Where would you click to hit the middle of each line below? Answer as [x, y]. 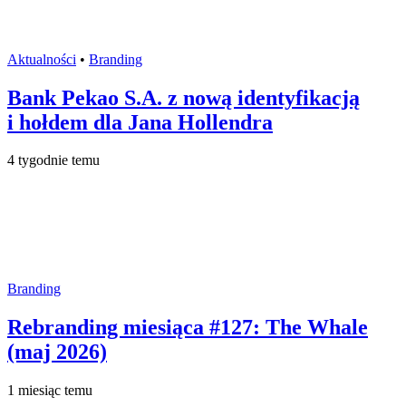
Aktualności [42, 59]
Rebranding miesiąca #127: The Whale [188, 328]
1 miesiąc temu [50, 391]
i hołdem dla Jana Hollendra [140, 122]
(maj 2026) [57, 352]
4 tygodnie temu [53, 160]
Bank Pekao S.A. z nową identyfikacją [184, 97]
